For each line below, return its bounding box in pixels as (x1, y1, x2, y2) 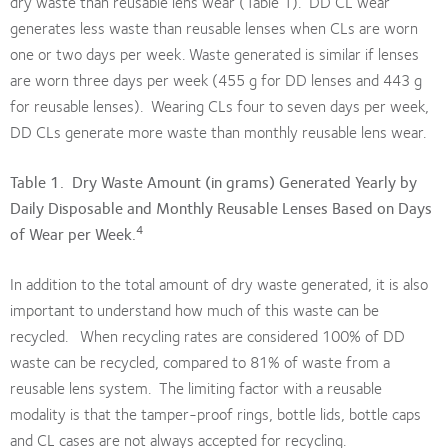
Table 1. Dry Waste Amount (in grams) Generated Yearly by (10, 168, 417, 194)
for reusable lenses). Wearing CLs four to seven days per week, (10, 92, 429, 118)
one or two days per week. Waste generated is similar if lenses (10, 40, 419, 66)
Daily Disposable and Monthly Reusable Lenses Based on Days (10, 194, 432, 220)
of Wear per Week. (10, 220, 136, 246)
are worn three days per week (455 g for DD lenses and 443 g (10, 66, 422, 92)
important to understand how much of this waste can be (10, 296, 379, 322)
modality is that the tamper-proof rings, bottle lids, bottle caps (10, 400, 421, 426)
